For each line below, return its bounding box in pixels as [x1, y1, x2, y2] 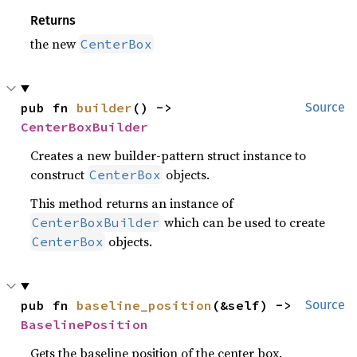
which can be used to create [161, 213, 326, 231]
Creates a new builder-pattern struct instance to [30, 146, 307, 164]
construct [30, 165, 88, 183]
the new [30, 34, 80, 53]
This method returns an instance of [30, 194, 234, 212]
